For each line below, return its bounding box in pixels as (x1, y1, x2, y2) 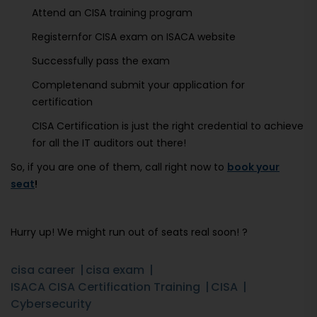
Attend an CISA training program (32, 6, 192, 21)
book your (227, 160, 279, 175)
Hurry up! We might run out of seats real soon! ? (11, 225, 248, 240)
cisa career (11, 262, 75, 279)
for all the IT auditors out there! (32, 136, 186, 151)
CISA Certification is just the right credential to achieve (32, 119, 304, 134)
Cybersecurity (11, 296, 91, 313)
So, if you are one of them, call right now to (11, 160, 227, 175)
